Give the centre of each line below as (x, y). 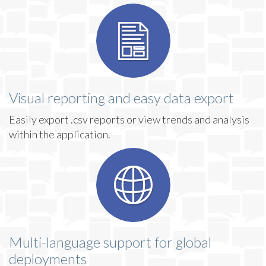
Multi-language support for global (110, 242)
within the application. (60, 134)
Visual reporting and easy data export (121, 98)
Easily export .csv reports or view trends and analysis (129, 119)
